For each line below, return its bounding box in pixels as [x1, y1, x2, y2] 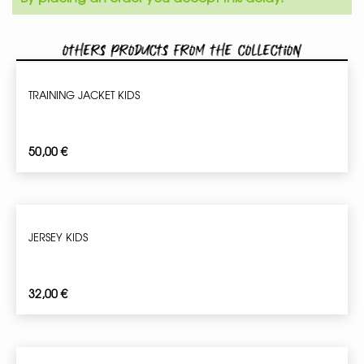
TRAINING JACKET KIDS [28, 87, 140, 103]
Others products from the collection [63, 42, 301, 59]
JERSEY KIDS [28, 229, 88, 245]
